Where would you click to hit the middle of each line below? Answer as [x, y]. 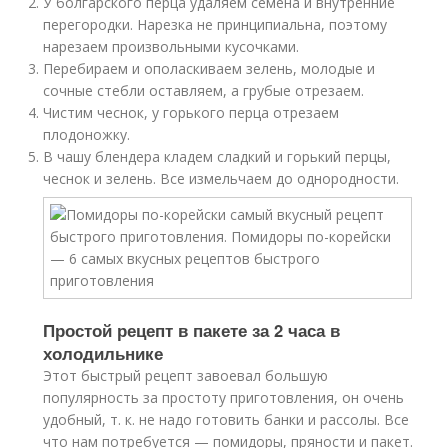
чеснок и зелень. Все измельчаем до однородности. [221, 178]
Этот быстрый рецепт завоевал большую [186, 375]
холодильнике [103, 353]
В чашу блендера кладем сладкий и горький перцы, [217, 156]
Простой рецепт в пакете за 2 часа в [192, 330]
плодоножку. [87, 134]
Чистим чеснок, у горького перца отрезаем [191, 112]
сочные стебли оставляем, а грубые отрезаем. [204, 90]
